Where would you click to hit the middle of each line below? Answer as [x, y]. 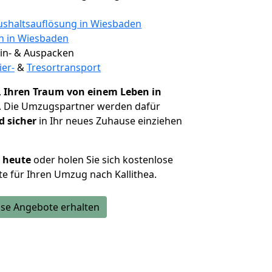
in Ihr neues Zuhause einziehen [109, 121]
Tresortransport [64, 67]
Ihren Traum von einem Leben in [83, 92]
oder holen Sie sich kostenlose [102, 160]
